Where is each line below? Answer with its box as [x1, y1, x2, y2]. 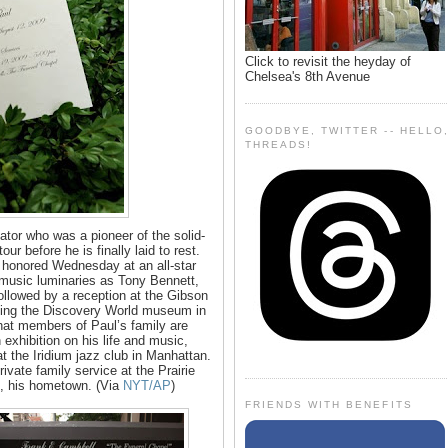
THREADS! [245, 138, 313, 150]
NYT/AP [123, 378, 171, 394]
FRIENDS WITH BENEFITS [245, 399, 413, 411]
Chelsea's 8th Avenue [245, 68, 370, 84]
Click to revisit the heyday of [245, 53, 411, 69]
